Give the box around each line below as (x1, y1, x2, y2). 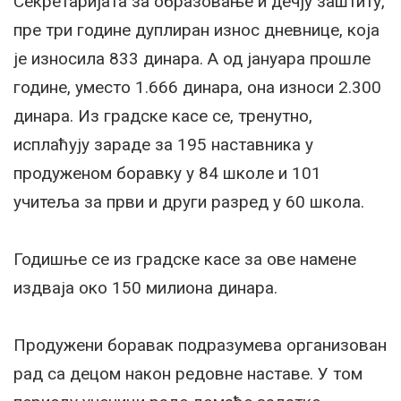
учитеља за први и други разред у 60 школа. (13, 191, 364, 212)
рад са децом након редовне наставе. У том (13, 363, 363, 384)
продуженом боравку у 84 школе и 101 (13, 162, 321, 183)
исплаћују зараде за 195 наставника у (13, 133, 313, 155)
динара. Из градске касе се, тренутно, (13, 105, 312, 126)
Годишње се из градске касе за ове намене (13, 248, 356, 269)
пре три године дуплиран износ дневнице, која (13, 19, 380, 40)
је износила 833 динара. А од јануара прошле (13, 47, 371, 69)
